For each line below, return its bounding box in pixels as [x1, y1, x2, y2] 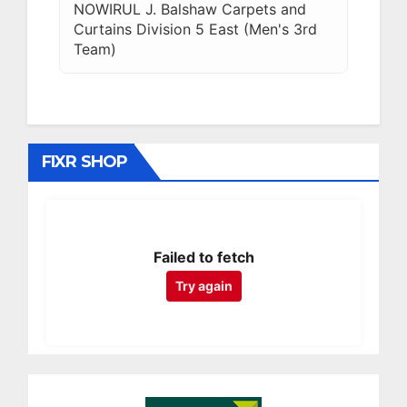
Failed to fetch [153, 247, 254, 266]
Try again [174, 277, 233, 293]
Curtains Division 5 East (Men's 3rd [74, 19, 317, 38]
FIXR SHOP [42, 151, 127, 172]
